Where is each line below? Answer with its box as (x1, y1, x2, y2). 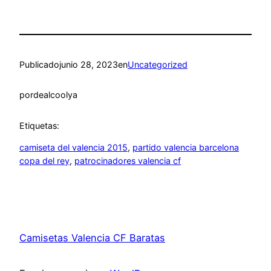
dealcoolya (33, 90, 77, 100)
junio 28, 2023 (59, 59, 118, 70)
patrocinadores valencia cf (74, 155, 181, 166)
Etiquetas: (19, 120, 59, 131)
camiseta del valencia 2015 (19, 142, 128, 153)
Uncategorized (128, 59, 188, 70)
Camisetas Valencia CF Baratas (19, 232, 165, 244)
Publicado (19, 59, 59, 70)
